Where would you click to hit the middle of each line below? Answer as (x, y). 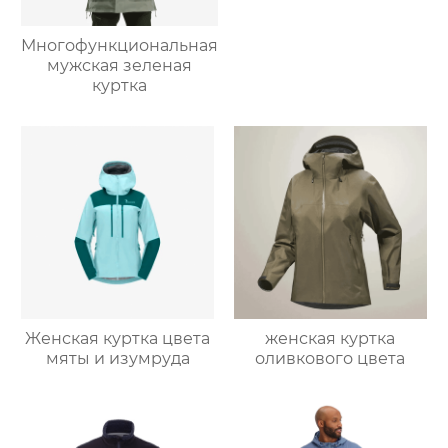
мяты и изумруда (117, 358)
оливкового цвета (330, 358)
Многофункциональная (120, 46)
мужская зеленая (120, 66)
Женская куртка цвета (118, 338)
